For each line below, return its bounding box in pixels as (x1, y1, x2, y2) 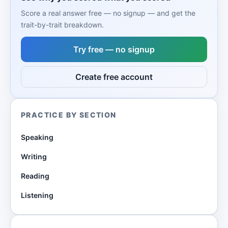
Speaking (21, 133, 53, 141)
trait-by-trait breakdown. (21, 20, 104, 29)
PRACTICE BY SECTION (21, 110, 117, 119)
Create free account (75, 72, 153, 82)
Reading (21, 172, 49, 180)
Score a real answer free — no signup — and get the (21, 9, 195, 17)
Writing (21, 152, 47, 161)
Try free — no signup (73, 44, 155, 54)
